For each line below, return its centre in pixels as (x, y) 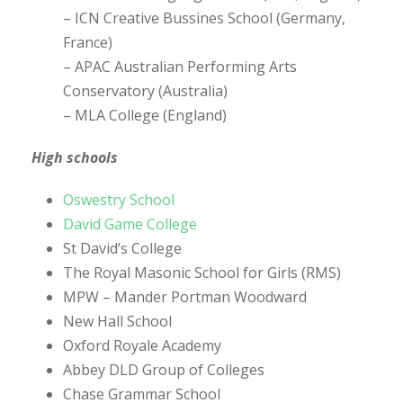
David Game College (130, 224)
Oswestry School (119, 199)
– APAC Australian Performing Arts (180, 66)
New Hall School (117, 321)
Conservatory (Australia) (145, 90)
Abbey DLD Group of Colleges (164, 369)
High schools (75, 157)
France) (88, 42)
